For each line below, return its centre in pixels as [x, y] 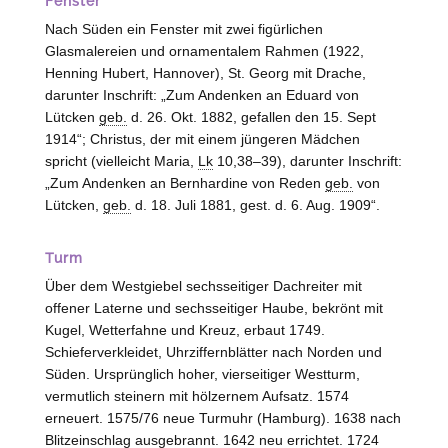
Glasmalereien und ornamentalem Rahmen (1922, [204, 50]
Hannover [183, 72]
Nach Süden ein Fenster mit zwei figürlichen [183, 28]
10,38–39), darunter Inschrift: [307, 160]
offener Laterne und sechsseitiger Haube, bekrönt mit [213, 307]
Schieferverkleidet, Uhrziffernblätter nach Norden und [213, 351]
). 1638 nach [360, 417]
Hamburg [291, 417]
